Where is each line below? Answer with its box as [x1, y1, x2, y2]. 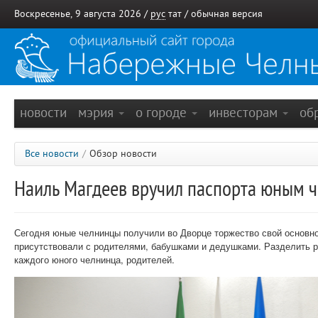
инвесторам [209, 105, 281, 120]
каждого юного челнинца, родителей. [14, 253, 175, 266]
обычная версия [191, 9, 263, 19]
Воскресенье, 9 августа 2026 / [14, 9, 150, 19]
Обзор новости [89, 148, 157, 159]
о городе [136, 105, 190, 120]
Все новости [25, 148, 79, 159]
